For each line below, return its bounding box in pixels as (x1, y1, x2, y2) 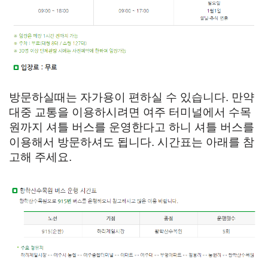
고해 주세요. (9, 151, 72, 164)
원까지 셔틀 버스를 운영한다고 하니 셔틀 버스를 (9, 121, 254, 134)
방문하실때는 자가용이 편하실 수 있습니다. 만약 (9, 91, 254, 104)
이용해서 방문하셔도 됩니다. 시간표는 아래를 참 (9, 136, 254, 149)
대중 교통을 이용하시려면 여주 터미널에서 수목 (9, 106, 251, 119)
